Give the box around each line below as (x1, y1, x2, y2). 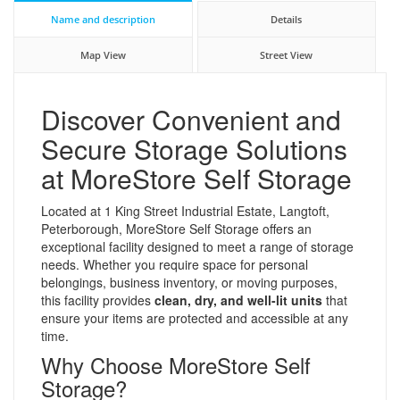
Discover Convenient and (41, 99, 341, 138)
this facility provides (41, 290, 154, 309)
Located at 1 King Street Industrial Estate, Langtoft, (41, 201, 329, 220)
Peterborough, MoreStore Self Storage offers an (41, 219, 312, 237)
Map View (79, 47, 126, 62)
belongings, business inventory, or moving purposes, (41, 272, 337, 291)
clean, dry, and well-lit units (154, 290, 322, 309)
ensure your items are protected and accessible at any (41, 308, 348, 327)
